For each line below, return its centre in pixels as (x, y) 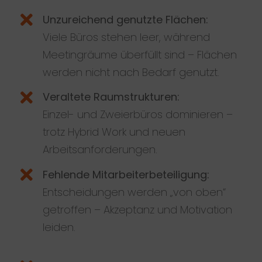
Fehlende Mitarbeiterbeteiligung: (126, 174)
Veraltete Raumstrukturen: (111, 97)
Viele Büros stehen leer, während (127, 37)
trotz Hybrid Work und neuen (114, 132)
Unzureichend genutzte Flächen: (126, 19)
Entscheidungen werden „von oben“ (135, 192)
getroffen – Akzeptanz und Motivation (138, 209)
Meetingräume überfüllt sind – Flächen (140, 54)
